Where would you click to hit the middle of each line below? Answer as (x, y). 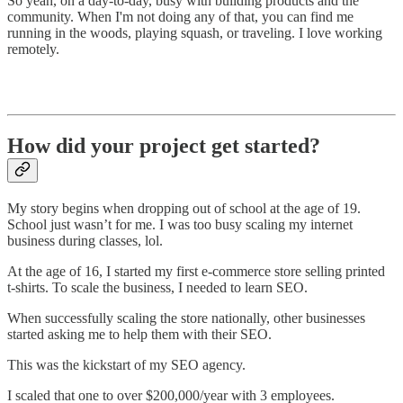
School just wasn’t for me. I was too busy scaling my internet (180, 225)
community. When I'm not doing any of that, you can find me (180, 17)
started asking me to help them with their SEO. (139, 335)
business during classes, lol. (85, 241)
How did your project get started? (164, 146)
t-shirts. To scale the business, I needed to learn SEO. (157, 288)
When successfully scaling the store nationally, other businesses (186, 318)
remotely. (33, 49)
